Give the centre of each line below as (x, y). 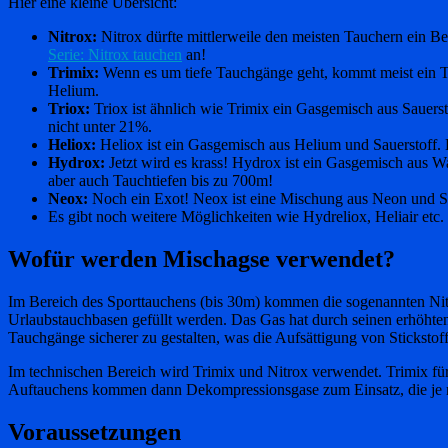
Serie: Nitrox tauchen (115, 55)
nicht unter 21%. (100, 127)
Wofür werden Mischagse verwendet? (201, 259)
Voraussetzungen (94, 432)
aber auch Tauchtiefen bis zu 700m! (160, 181)
